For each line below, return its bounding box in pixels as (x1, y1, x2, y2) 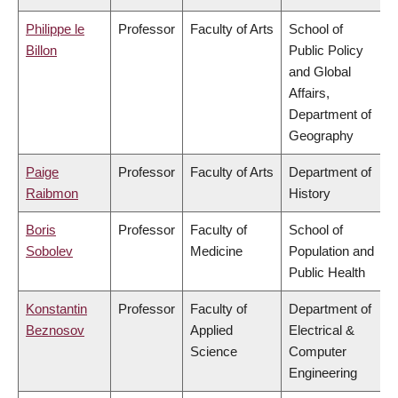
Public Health (289, 265, 365, 281)
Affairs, (289, 85, 330, 101)
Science (190, 344, 237, 360)
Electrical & (289, 322, 354, 338)
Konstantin (26, 301, 87, 317)
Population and (289, 243, 374, 259)
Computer (289, 344, 346, 360)
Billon (26, 43, 57, 59)
